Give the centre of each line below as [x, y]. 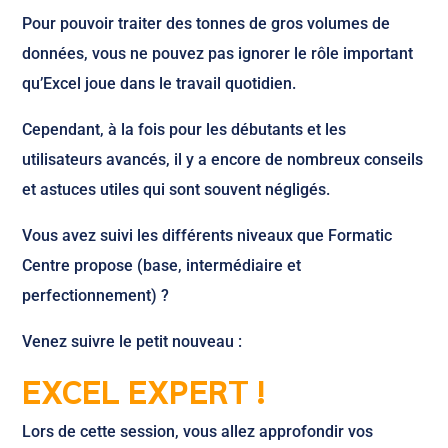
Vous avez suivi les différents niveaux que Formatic [207, 235]
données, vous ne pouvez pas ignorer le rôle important [218, 53]
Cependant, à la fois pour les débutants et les [184, 129]
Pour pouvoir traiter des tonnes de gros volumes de [206, 23]
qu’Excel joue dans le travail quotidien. [159, 83]
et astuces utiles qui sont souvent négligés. [176, 189]
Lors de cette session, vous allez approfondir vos [198, 431]
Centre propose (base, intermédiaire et [162, 265]
